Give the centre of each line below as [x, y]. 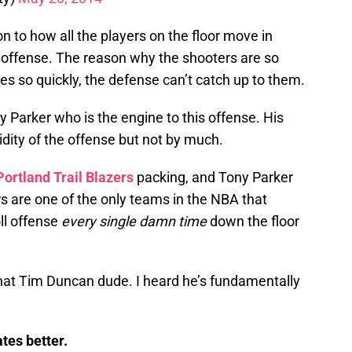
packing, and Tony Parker [213, 178]
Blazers [110, 178]
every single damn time [134, 222]
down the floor [253, 222]
